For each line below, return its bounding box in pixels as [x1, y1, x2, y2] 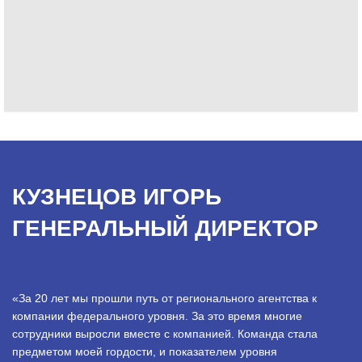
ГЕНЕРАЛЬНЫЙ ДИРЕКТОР [12, 215, 318, 241]
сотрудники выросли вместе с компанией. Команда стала [12, 326, 318, 340]
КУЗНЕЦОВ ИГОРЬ [12, 183, 221, 209]
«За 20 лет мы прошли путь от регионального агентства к [12, 291, 317, 305]
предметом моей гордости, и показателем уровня [12, 344, 277, 358]
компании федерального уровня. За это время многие [12, 309, 302, 322]
